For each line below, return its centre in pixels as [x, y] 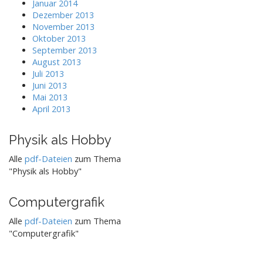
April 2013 [51, 109]
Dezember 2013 [63, 15]
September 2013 [65, 50]
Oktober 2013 [59, 38]
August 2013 [57, 62]
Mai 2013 [50, 97]
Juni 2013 [50, 85]
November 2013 [63, 26]
